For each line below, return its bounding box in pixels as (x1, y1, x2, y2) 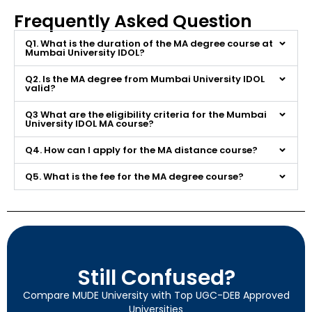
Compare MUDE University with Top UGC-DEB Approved (22, 288, 290, 302)
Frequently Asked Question (14, 8, 252, 33)
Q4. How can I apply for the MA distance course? (25, 143, 258, 157)
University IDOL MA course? (25, 116, 154, 130)
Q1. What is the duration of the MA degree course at (25, 36, 273, 50)
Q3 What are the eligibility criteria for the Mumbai (25, 107, 267, 121)
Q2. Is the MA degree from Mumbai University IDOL (25, 72, 265, 86)
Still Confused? (77, 263, 235, 292)
